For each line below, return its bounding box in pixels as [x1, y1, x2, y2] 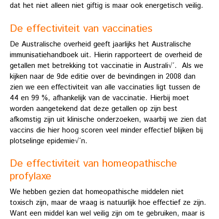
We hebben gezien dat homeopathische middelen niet [10, 187, 184, 197]
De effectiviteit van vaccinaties [10, 21, 153, 36]
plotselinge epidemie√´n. [10, 135, 88, 146]
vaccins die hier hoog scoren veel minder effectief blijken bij [10, 125, 203, 135]
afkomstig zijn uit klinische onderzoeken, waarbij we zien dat [10, 114, 207, 125]
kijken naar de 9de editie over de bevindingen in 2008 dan [10, 71, 196, 82]
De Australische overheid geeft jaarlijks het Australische [10, 39, 191, 49]
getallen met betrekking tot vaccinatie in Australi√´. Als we [10, 60, 203, 71]
